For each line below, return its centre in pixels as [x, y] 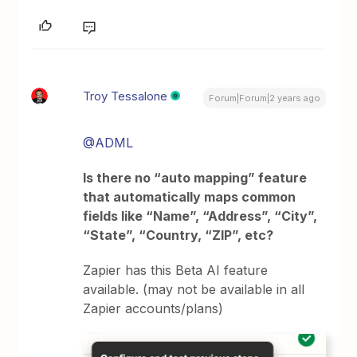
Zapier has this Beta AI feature [176, 271]
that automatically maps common [190, 197]
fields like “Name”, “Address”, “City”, [200, 216]
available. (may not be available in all [194, 290]
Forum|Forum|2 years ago [264, 98]
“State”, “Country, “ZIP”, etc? [178, 235]
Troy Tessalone [126, 96]
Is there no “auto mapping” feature [195, 178]
